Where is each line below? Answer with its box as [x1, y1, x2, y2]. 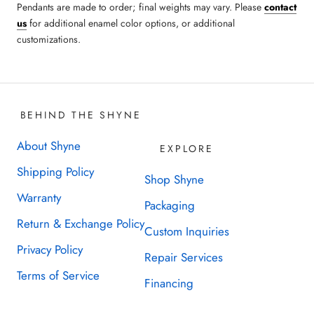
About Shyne [17, 137, 81, 154]
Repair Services [144, 248, 223, 266]
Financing [144, 274, 193, 292]
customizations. [17, 32, 81, 46]
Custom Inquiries [144, 222, 229, 240]
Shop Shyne [144, 170, 204, 188]
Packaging [144, 196, 195, 214]
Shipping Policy [17, 163, 94, 180]
